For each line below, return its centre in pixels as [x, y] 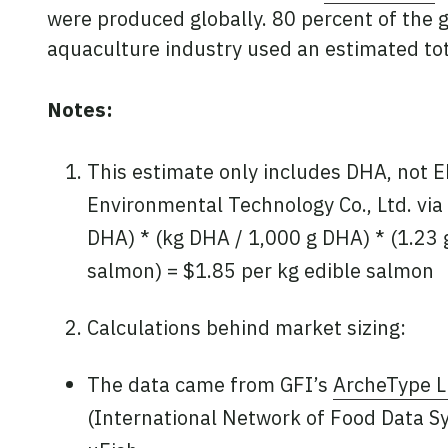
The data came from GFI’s [210, 385]
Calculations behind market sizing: [246, 328]
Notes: [82, 109]
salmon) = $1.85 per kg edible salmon [260, 271]
